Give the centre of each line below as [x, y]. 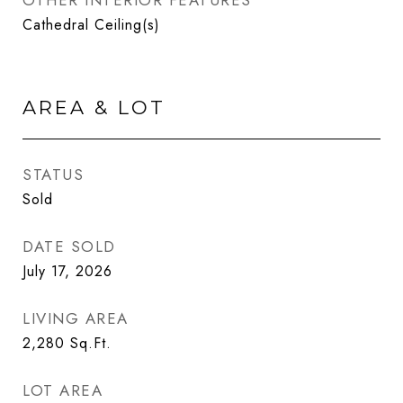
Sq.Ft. [91, 343]
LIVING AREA [76, 318]
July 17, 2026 [67, 271]
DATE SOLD [69, 246]
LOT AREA [63, 390]
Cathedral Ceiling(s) [91, 25]
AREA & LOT [94, 107]
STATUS [53, 175]
